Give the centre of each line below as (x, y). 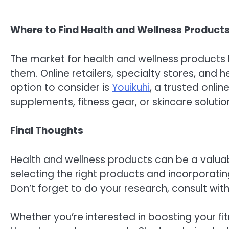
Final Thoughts (47, 131)
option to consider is (61, 87)
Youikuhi (131, 87)
